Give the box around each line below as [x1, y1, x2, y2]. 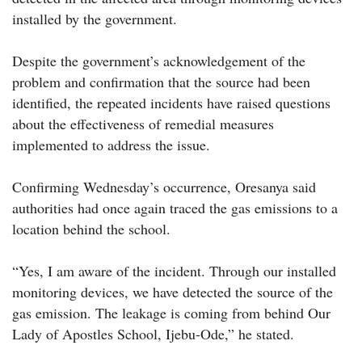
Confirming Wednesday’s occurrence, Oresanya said [12, 176, 316, 196]
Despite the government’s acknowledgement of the [12, 50, 305, 70]
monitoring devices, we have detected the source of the [12, 281, 333, 301]
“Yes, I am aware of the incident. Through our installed [12, 260, 336, 280]
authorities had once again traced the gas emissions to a [12, 197, 338, 217]
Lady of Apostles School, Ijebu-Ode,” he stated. [12, 323, 294, 343]
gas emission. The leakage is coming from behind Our [12, 302, 330, 322]
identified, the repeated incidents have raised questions [12, 92, 330, 112]
